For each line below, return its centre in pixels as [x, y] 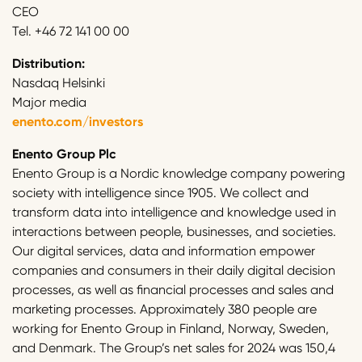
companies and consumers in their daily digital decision [174, 271]
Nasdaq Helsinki [59, 83]
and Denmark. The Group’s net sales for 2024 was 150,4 [174, 348]
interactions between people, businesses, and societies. [174, 232]
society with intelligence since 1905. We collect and [160, 193]
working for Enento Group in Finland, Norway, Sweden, [170, 329]
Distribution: [48, 64]
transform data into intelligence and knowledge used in [174, 213]
